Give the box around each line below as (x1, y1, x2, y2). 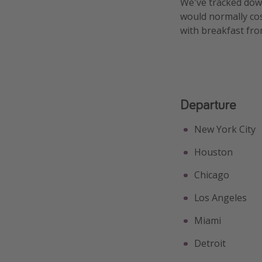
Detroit (194, 236, 226, 250)
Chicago (194, 168, 229, 181)
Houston (194, 145, 233, 158)
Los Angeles (194, 191, 247, 204)
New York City (194, 122, 256, 136)
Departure (180, 95, 236, 113)
